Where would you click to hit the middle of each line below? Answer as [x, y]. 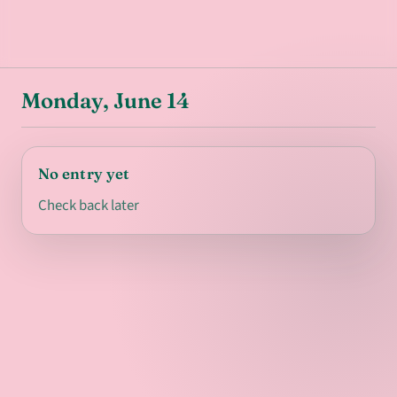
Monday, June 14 [105, 100]
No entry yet [84, 174]
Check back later [88, 205]
